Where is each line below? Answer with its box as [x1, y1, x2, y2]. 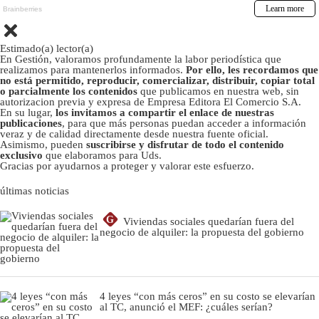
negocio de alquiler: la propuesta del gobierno [100, 226, 304, 238]
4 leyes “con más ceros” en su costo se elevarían [100, 290, 315, 302]
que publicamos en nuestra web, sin [140, 85, 299, 97]
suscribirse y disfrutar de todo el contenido [86, 138, 284, 150]
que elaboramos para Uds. [43, 149, 162, 161]
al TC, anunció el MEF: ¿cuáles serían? [100, 300, 273, 313]
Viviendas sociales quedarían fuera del [123, 215, 294, 227]
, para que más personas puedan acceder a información [62, 117, 306, 129]
